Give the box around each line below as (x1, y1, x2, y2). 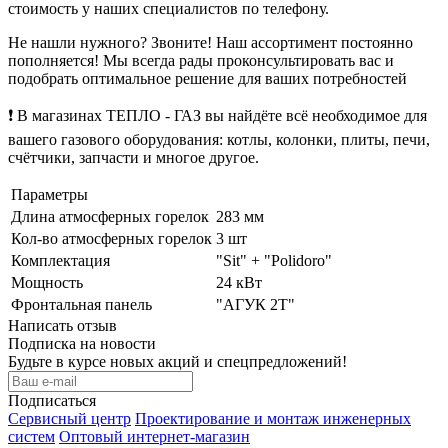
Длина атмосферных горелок (11, 207, 209, 225)
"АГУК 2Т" (216, 295, 295, 313)
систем (8, 427, 55, 445)
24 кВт (216, 273, 262, 291)
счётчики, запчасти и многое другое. (8, 148, 259, 166)
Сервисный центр (8, 409, 131, 427)
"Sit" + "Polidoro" (216, 251, 332, 269)
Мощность (11, 273, 83, 291)
